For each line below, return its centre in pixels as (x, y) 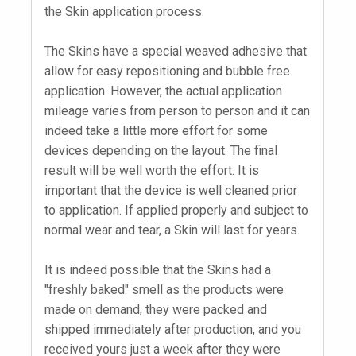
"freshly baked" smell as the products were (164, 290)
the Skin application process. (124, 12)
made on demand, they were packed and (156, 310)
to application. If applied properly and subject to (176, 211)
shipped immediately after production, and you (173, 330)
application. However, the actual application (163, 91)
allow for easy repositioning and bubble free (167, 72)
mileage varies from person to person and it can (177, 111)
